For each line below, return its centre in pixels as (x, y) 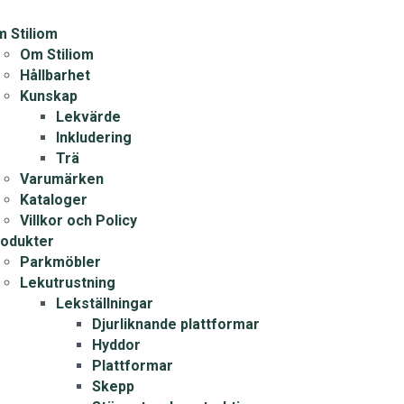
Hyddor (116, 345)
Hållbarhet (55, 75)
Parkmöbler (60, 262)
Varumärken (61, 179)
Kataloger (53, 200)
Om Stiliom (56, 55)
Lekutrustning (67, 283)
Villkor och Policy (78, 220)
